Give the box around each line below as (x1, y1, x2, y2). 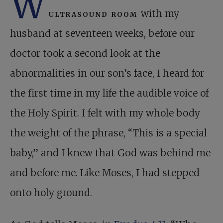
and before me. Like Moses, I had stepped (10, 167, 200, 179)
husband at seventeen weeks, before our (10, 27, 195, 39)
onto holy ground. (10, 187, 92, 199)
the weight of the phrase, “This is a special (10, 127, 207, 139)
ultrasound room (49, 7, 141, 19)
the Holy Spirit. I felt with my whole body (10, 107, 200, 119)
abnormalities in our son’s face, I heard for (10, 67, 204, 79)
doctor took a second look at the (10, 47, 160, 59)
